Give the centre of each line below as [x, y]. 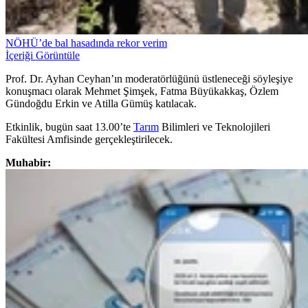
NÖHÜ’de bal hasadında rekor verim [86, 43]
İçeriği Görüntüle [43, 56]
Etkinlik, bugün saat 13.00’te [69, 127]
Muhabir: [28, 163]
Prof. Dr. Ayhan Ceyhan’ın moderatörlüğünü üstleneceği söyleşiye [149, 79]
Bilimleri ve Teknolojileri [214, 127]
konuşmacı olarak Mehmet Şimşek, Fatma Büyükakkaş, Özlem [142, 91]
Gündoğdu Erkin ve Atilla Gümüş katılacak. [101, 104]
